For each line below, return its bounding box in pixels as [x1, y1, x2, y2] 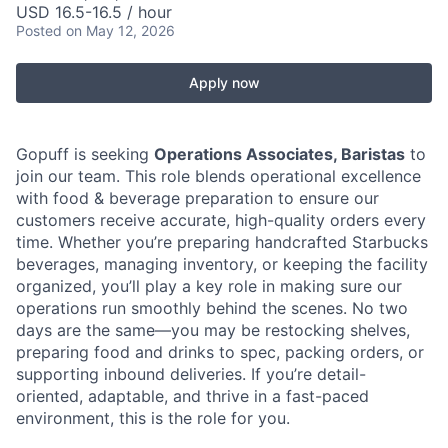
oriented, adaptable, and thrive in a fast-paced [16, 386, 369, 406]
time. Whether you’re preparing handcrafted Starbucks [16, 232, 428, 252]
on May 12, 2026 [66, 22, 175, 39]
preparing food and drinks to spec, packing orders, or [16, 342, 424, 362]
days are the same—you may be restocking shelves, [16, 320, 410, 340]
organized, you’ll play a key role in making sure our [16, 276, 402, 296]
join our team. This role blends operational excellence [16, 166, 421, 186]
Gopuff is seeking [16, 144, 154, 164]
